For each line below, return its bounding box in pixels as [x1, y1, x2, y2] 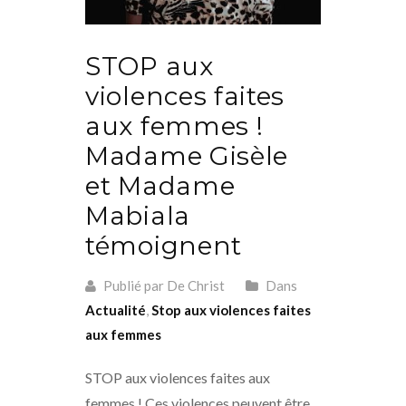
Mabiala [85, 199, 190, 231]
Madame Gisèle [85, 140, 289, 171]
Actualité [85, 301, 146, 318]
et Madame [85, 169, 236, 201]
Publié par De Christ [101, 276, 225, 294]
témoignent [85, 229, 242, 261]
